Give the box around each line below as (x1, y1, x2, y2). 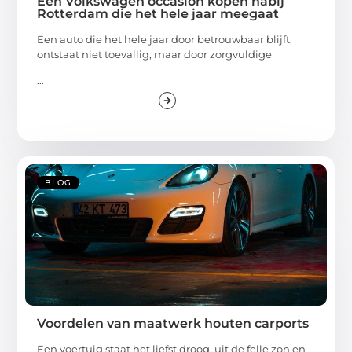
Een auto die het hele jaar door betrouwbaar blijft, (37, 32, 293, 46)
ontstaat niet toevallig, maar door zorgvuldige (37, 47, 273, 60)
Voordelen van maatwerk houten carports (37, 316, 310, 332)
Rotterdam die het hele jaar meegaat (37, 5, 280, 21)
